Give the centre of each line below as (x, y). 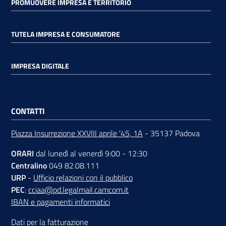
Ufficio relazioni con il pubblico (83, 177)
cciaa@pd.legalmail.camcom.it (78, 189)
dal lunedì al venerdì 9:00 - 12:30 (91, 153)
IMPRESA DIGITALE (40, 66)
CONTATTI (28, 111)
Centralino (29, 165)
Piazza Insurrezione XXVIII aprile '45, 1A (77, 133)
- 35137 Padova (171, 133)
